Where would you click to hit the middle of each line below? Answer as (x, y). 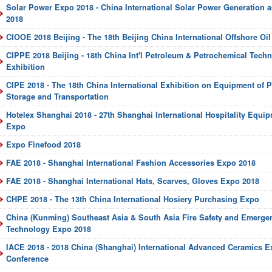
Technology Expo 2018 (49, 229)
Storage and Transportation (57, 97)
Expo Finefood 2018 (43, 144)
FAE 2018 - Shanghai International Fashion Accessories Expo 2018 (131, 163)
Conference (27, 259)
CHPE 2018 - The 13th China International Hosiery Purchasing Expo (133, 199)
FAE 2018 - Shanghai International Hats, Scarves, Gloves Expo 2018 (133, 181)
